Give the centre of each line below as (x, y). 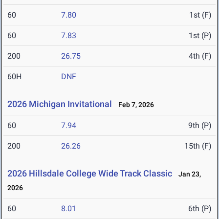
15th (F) (198, 146)
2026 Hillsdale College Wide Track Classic (90, 174)
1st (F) (200, 15)
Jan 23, (187, 174)
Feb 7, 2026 (134, 105)
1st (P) (200, 36)
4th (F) (200, 56)
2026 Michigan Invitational (60, 104)
